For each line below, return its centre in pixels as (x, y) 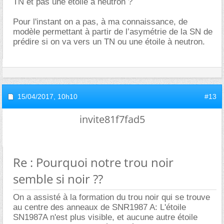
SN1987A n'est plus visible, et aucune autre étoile (105, 217)
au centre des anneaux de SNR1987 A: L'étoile (99, 207)
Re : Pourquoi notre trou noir (93, 162)
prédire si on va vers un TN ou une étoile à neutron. (109, 41)
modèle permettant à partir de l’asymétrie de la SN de (113, 31)
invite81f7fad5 (112, 119)
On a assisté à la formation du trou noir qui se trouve (111, 197)
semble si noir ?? (58, 178)
